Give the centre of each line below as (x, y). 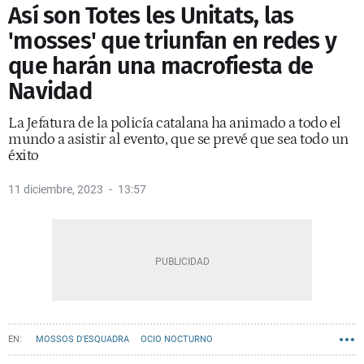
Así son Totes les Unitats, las (151, 16)
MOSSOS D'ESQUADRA (82, 339)
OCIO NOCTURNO (177, 339)
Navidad (50, 91)
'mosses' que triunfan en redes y (172, 41)
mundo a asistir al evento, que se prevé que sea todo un (178, 139)
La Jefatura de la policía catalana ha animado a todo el (175, 123)
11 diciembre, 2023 (56, 189)
